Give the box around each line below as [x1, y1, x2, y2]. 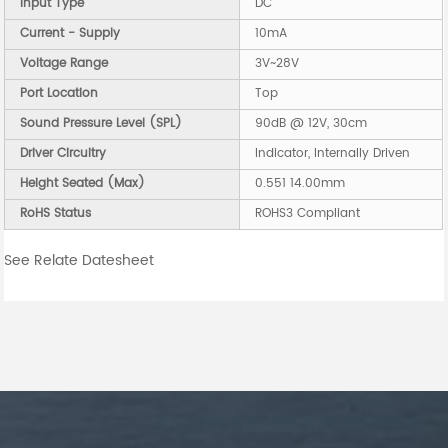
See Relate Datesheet [4, 249, 155, 273]
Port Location [20, 84, 99, 104]
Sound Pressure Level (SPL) [20, 114, 183, 134]
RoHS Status [20, 204, 92, 224]
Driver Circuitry [20, 144, 107, 164]
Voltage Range [20, 54, 109, 74]
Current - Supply [20, 24, 121, 44]
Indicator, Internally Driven [255, 144, 411, 164]
